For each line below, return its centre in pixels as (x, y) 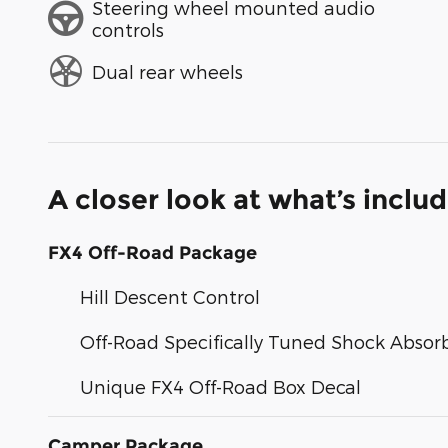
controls (128, 29)
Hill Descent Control (170, 297)
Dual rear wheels (167, 71)
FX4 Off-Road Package (152, 253)
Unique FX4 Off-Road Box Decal (220, 387)
